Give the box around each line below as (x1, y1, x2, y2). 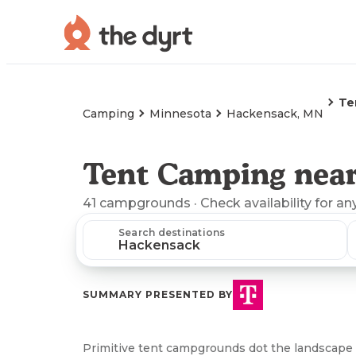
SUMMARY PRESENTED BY (83, 288, 233, 300)
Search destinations (118, 226, 226, 238)
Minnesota (149, 106, 211, 121)
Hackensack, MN (226, 106, 323, 121)
